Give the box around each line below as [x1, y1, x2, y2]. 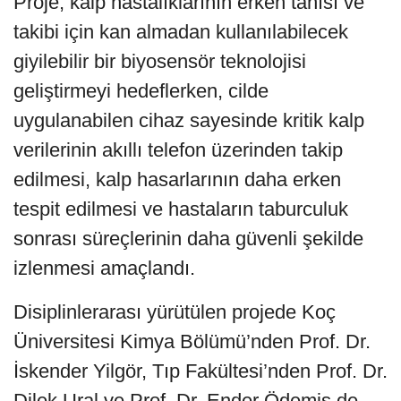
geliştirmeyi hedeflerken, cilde [13, 79, 269, 102]
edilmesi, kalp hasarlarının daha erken [13, 167, 341, 191]
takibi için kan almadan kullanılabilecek [13, 20, 348, 43]
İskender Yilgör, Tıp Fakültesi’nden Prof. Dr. [13, 359, 388, 382]
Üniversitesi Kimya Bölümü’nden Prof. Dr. [13, 329, 371, 353]
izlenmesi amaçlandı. [13, 256, 195, 279]
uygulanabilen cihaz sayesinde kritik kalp [13, 108, 364, 132]
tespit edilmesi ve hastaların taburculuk [13, 197, 348, 220]
